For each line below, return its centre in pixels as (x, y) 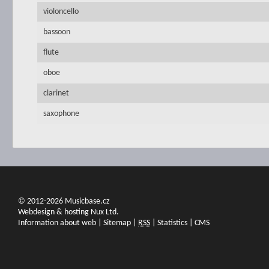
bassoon (57, 32)
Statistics (172, 223)
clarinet (57, 93)
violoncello (61, 12)
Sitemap (117, 223)
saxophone (61, 114)
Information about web (57, 223)
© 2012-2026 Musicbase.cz (64, 201)
